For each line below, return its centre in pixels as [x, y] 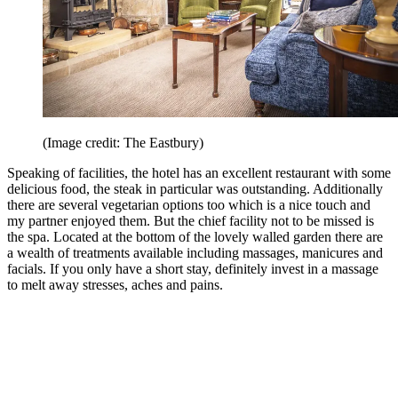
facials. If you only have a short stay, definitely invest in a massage [193, 268]
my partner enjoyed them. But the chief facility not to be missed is [191, 220]
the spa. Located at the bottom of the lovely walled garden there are [195, 236]
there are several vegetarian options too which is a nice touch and [189, 204]
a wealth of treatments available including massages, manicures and [195, 252]
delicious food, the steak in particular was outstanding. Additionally [195, 188]
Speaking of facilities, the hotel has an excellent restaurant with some [199, 172]
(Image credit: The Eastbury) [123, 142]
